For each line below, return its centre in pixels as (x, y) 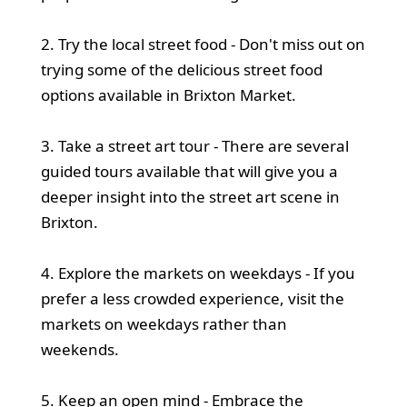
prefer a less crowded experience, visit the (192, 298)
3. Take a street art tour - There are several (194, 145)
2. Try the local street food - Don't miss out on (203, 44)
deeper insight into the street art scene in (190, 196)
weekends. (79, 349)
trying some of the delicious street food (181, 69)
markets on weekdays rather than (164, 323)
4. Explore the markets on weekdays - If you (198, 273)
